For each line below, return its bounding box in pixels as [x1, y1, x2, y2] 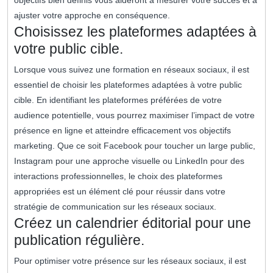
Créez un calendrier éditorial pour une [14, 215, 251, 232]
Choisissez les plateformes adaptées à [14, 24, 257, 40]
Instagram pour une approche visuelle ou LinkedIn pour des [14, 156, 244, 166]
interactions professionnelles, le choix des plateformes [14, 171, 222, 182]
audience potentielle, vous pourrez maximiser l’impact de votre [14, 110, 255, 121]
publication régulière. [14, 232, 144, 249]
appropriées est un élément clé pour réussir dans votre [14, 186, 225, 197]
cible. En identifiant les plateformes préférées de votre [14, 95, 222, 105]
